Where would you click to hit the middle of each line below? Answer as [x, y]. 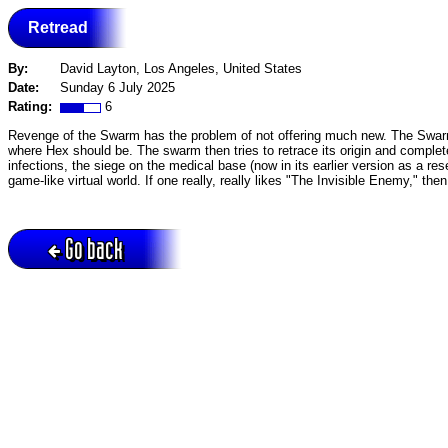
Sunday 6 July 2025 [117, 88]
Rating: [34, 107]
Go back [94, 249]
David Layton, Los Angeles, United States [181, 69]
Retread [58, 27]
